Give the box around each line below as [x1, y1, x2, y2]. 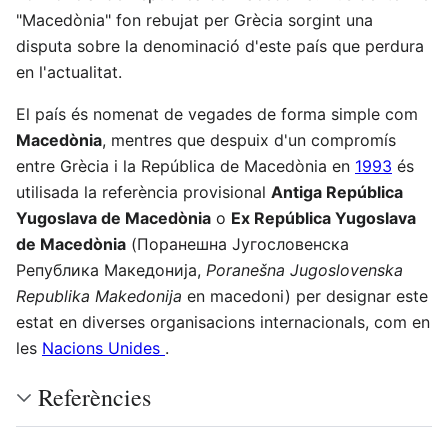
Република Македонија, [16, 260, 206, 280]
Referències [38, 381, 151, 413]
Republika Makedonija [16, 286, 182, 306]
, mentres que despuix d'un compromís [102, 130, 396, 150]
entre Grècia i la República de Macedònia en [16, 156, 355, 176]
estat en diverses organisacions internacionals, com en [16, 312, 430, 332]
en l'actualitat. [16, 62, 122, 82]
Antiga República [271, 182, 403, 202]
